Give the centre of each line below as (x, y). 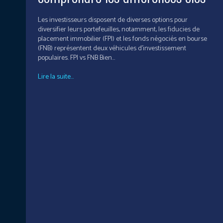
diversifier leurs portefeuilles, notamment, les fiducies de (119, 30)
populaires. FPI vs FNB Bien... (93, 58)
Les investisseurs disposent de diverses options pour (113, 20)
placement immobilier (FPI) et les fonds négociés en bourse (122, 39)
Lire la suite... (56, 77)
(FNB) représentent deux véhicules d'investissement (112, 49)
